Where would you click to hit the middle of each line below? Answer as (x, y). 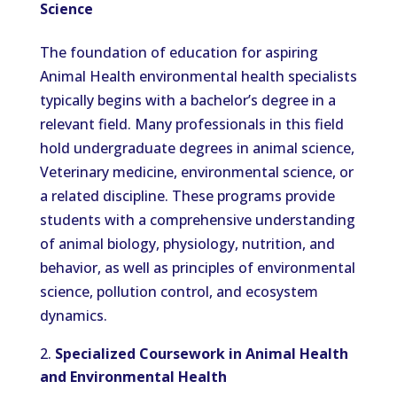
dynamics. (73, 315)
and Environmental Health (133, 377)
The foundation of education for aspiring (179, 52)
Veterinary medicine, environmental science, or (196, 172)
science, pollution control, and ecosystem (179, 292)
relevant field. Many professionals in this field (191, 124)
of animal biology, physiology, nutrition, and (187, 244)
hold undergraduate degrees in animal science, (197, 148)
